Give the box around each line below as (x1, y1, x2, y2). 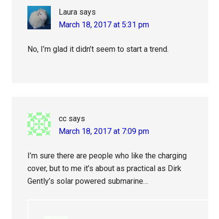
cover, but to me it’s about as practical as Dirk (27, 164, 182, 174)
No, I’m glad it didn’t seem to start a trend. (27, 44, 169, 54)
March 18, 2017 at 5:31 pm (59, 20, 150, 30)
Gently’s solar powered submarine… (27, 176, 149, 186)
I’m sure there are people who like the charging (27, 151, 187, 161)
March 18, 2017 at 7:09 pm (59, 127, 150, 136)
